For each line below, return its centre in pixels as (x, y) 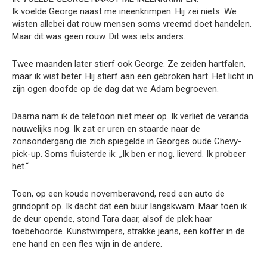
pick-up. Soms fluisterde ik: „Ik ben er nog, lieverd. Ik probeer (129, 154)
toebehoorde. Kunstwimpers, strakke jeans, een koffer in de (128, 232)
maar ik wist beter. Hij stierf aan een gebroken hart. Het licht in (133, 77)
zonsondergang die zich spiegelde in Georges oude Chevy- (127, 142)
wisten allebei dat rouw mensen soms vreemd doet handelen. (132, 24)
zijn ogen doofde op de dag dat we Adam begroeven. (115, 89)
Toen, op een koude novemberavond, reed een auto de (118, 194)
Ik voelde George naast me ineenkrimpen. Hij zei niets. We (124, 12)
